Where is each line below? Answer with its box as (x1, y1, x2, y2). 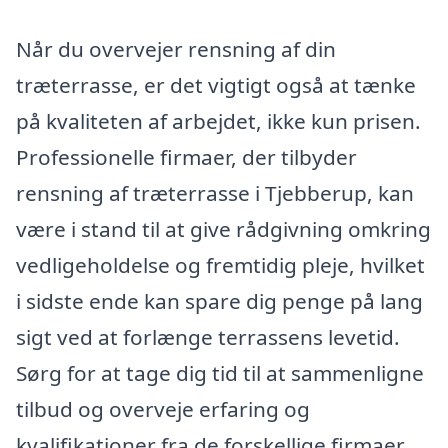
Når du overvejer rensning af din (16, 35, 336, 64)
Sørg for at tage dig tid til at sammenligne (16, 359, 424, 388)
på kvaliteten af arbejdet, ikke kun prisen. (16, 107, 421, 136)
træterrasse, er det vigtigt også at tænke (16, 71, 416, 100)
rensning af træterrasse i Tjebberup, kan (16, 179, 414, 208)
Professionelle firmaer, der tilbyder (16, 143, 357, 172)
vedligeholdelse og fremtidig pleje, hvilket (16, 251, 425, 280)
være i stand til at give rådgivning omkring (16, 215, 431, 244)
